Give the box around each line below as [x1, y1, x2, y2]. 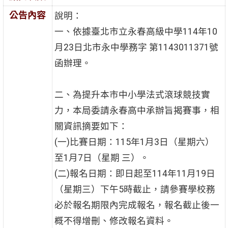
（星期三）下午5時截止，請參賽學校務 [54, 184, 215, 195]
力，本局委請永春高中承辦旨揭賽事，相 [54, 105, 219, 116]
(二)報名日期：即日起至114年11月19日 [54, 168, 215, 179]
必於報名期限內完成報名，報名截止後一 [54, 200, 219, 211]
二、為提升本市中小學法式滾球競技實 [54, 90, 210, 100]
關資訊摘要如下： [54, 121, 128, 132]
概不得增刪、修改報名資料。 [54, 216, 174, 226]
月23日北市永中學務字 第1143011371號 [54, 42, 218, 53]
